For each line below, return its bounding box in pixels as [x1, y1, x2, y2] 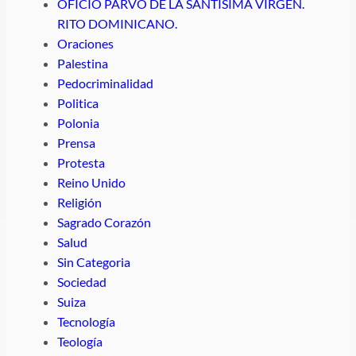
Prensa [57, 134, 95, 150]
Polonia [57, 114, 99, 130]
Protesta [57, 154, 105, 170]
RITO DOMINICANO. [57, 15, 177, 31]
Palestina [57, 55, 108, 71]
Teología [57, 333, 103, 349]
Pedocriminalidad [57, 75, 153, 91]
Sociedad [57, 273, 106, 289]
